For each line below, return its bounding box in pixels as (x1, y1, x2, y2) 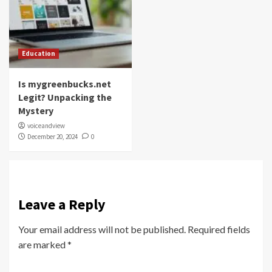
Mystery (18, 104, 53, 117)
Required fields (188, 223, 250, 236)
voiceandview (27, 121, 65, 131)
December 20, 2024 (27, 132, 78, 141)
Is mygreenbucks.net (18, 78, 111, 90)
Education (22, 49, 55, 58)
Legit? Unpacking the (18, 91, 112, 104)
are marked (18, 239, 67, 251)
